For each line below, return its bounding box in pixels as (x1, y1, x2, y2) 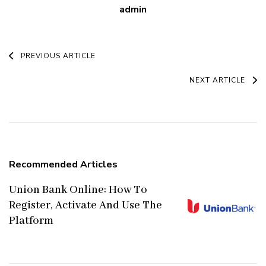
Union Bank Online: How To (9, 182, 147, 197)
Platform (9, 213, 53, 228)
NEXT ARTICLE (189, 75, 245, 85)
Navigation (8, 72, 102, 97)
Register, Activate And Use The (9, 198, 162, 213)
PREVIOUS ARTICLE (21, 50, 96, 61)
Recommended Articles (9, 157, 118, 171)
